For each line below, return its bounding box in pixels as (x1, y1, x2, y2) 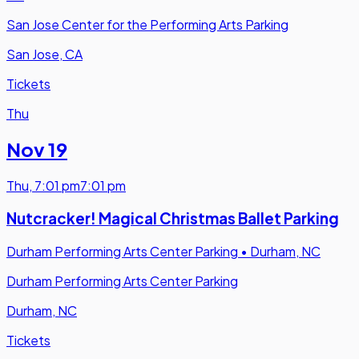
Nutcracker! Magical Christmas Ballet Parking (6, 209, 339, 228)
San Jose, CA (6, 45, 83, 63)
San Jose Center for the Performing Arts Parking (6, 15, 288, 33)
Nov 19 (6, 137, 67, 162)
